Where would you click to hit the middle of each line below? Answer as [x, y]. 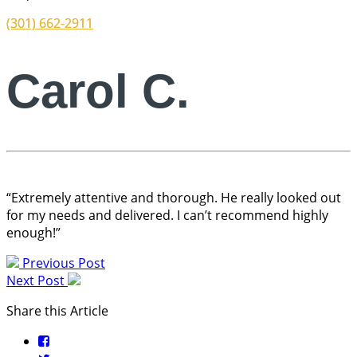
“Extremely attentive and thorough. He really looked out [174, 198]
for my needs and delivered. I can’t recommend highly [167, 216]
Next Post [37, 281]
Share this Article [57, 311]
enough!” [33, 233]
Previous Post [62, 263]
